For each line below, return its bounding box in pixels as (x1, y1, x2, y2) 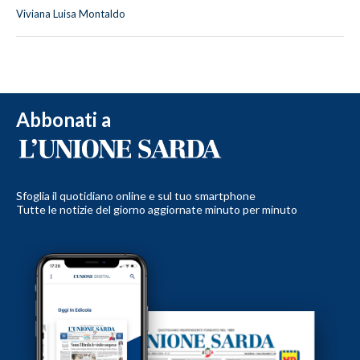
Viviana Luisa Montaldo (16, 6, 125, 20)
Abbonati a (16, 107, 111, 131)
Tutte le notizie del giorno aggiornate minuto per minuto (16, 202, 297, 216)
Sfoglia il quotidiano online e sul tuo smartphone (16, 188, 256, 202)
